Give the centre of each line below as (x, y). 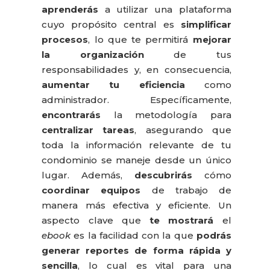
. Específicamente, (169, 100)
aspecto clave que (96, 221)
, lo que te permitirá (140, 40)
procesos (65, 40)
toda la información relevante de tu (137, 145)
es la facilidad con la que (133, 236)
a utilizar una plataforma (165, 10)
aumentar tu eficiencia (113, 85)
